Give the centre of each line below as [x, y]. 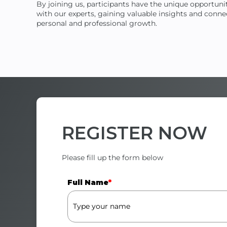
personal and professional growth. [97, 24]
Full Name [88, 182]
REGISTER [110, 133]
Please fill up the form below [112, 157]
